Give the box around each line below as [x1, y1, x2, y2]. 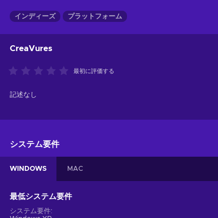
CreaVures [10, 44, 53, 53]
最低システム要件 [10, 193, 72, 201]
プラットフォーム [68, 13, 122, 20]
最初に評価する [73, 68, 114, 74]
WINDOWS [10, 165, 47, 173]
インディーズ [15, 13, 55, 20]
